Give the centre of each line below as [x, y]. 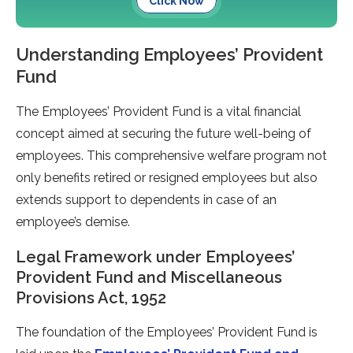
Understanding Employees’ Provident [169, 55]
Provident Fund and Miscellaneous [149, 278]
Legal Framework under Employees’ [155, 257]
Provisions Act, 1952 [91, 298]
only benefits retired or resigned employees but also [167, 178]
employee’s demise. [73, 222]
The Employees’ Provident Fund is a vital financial [158, 112]
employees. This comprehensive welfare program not [171, 156]
